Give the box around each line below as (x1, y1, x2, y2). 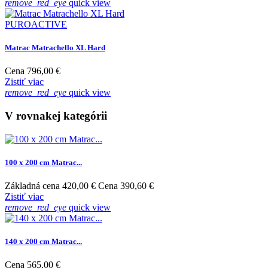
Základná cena (5, 181, 60, 191)
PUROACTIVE (5, 19, 67, 29)
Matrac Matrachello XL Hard (5, 43, 105, 53)
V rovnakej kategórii (5, 109, 107, 122)
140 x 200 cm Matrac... (5, 237, 82, 246)
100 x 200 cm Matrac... (5, 157, 82, 167)
